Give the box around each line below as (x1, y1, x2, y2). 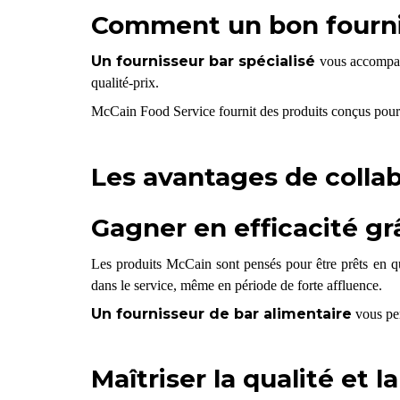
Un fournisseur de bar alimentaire (90, 304, 352, 322)
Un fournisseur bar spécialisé (90, 52, 321, 70)
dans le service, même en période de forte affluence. (90, 277, 382, 293)
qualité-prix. (90, 74, 159, 90)
